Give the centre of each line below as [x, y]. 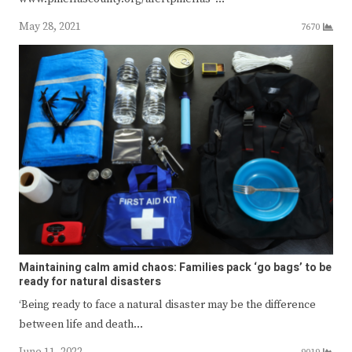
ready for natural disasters [90, 281]
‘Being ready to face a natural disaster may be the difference [167, 304]
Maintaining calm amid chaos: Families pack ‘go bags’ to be [175, 267]
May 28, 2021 [50, 26]
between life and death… [81, 324]
